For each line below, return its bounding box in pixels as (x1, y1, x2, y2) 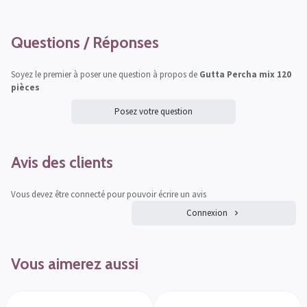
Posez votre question (114, 105, 193, 117)
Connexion (186, 206, 228, 219)
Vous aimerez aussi (11, 254, 138, 273)
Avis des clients (11, 153, 113, 173)
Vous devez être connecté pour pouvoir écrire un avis (11, 188, 206, 200)
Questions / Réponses (11, 33, 159, 53)
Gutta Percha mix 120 (199, 68, 291, 80)
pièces (11, 81, 40, 93)
